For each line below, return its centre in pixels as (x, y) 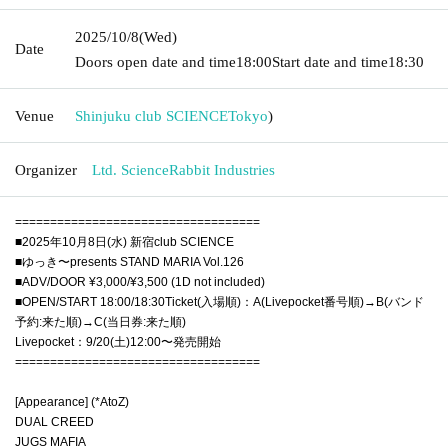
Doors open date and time (155, 61)
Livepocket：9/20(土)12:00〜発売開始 (118, 341)
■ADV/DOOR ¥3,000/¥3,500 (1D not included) (140, 281)
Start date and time (330, 61)
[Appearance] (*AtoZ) (72, 401)
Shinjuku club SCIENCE (151, 115)
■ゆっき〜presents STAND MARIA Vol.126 (129, 261)
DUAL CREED (54, 421)
